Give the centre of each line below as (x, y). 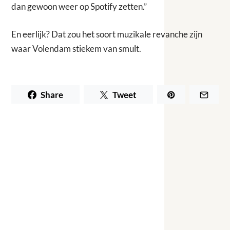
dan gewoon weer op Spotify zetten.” (79, 7)
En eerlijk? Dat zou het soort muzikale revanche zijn (107, 34)
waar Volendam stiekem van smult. (76, 48)
